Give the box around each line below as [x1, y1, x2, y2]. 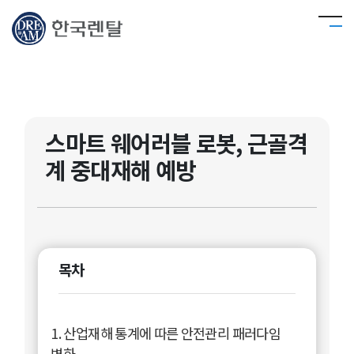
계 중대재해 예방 [45, 153, 196, 186]
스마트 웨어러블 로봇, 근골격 [45, 126, 308, 159]
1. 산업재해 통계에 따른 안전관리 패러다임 [51, 322, 281, 343]
